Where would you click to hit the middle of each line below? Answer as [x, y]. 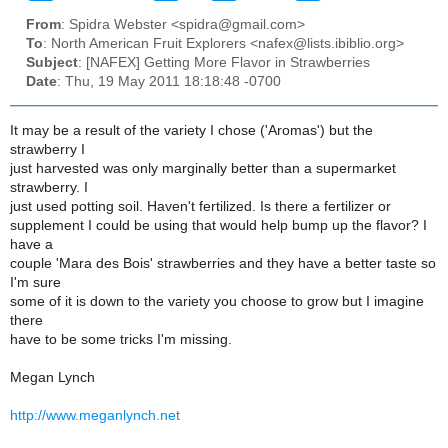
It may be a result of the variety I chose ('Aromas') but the [191, 130]
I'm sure [35, 282]
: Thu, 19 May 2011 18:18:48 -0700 [169, 82]
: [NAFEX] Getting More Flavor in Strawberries [224, 63]
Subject [52, 63]
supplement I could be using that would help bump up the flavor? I [218, 225]
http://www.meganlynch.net [95, 415]
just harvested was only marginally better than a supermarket [203, 168]
